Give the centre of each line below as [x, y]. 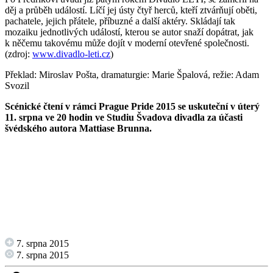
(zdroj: [19, 54]
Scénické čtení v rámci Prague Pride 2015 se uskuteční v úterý [132, 107]
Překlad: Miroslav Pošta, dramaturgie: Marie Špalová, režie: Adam [132, 75]
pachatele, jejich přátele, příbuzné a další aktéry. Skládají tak [120, 21]
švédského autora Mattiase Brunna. [78, 129]
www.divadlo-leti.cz [71, 54]
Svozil [17, 86]
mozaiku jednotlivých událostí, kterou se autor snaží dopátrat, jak [129, 32]
